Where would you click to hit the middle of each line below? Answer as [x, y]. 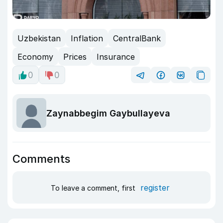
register [155, 187]
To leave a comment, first [94, 188]
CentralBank [137, 38]
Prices [75, 56]
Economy [35, 56]
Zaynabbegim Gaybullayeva [108, 113]
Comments [41, 159]
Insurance [116, 56]
